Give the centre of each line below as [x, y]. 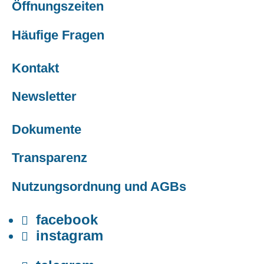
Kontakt [35, 68]
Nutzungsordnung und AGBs [99, 186]
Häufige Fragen [58, 35]
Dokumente [47, 129]
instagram [70, 235]
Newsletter [44, 96]
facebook [67, 219]
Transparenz [49, 158]
